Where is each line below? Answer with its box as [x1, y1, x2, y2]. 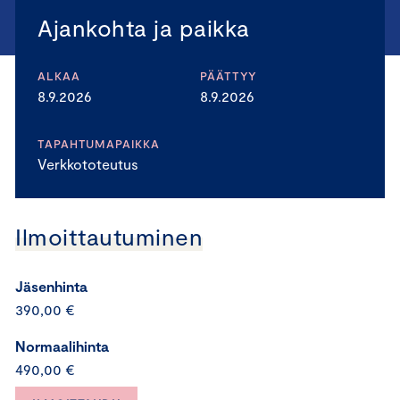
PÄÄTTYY [200, 69, 258, 83]
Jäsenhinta [15, 278, 87, 295]
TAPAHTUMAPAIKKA [37, 137, 160, 151]
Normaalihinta [15, 337, 109, 354]
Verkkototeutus [37, 155, 138, 172]
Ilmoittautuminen [15, 222, 204, 250]
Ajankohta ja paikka [37, 13, 250, 41]
